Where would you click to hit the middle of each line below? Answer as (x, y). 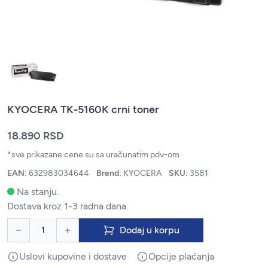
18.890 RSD (36, 135)
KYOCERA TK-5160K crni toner (83, 109)
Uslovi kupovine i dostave (73, 256)
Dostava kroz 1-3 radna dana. (68, 206)
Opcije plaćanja (181, 256)
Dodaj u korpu (150, 230)
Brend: (110, 173)
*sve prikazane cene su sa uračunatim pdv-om (93, 154)
